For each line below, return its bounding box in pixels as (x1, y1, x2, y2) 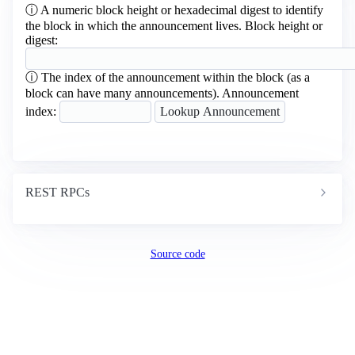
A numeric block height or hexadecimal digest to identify (40, 3, 323, 17)
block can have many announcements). (25, 86, 222, 100)
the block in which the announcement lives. (25, 19, 245, 32)
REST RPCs (25, 185, 90, 199)
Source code (150, 246, 205, 260)
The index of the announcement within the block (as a (41, 71, 310, 84)
